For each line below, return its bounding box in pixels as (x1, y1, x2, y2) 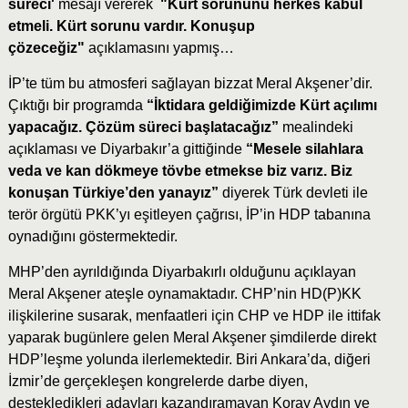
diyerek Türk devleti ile (221, 185, 368, 201)
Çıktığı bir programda (7, 97, 147, 114)
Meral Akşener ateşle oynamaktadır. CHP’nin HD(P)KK (7, 286, 362, 302)
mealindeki (281, 119, 353, 136)
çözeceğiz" (7, 40, 85, 56)
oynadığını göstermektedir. (7, 229, 178, 245)
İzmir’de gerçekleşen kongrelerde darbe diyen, (7, 373, 308, 390)
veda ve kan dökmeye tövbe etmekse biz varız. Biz (7, 163, 352, 179)
